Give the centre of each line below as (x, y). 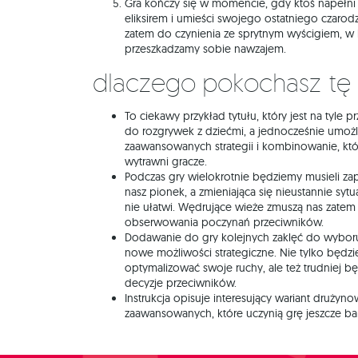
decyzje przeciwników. (181, 283)
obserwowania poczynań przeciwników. (224, 222)
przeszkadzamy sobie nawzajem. (205, 49)
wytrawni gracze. (166, 161)
